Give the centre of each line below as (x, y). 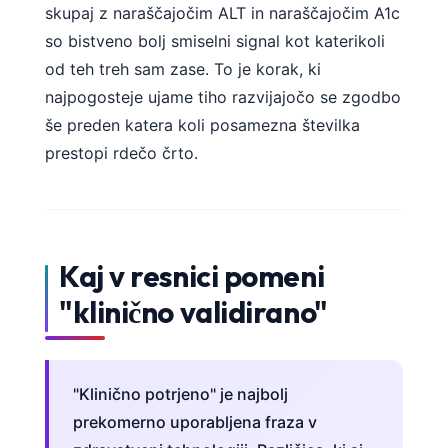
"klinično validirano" (193, 311)
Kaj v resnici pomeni (192, 275)
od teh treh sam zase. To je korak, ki (183, 69)
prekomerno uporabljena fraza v (195, 421)
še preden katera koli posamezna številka (202, 125)
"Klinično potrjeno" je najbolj (180, 393)
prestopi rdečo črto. (121, 153)
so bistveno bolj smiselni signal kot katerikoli (215, 41)
